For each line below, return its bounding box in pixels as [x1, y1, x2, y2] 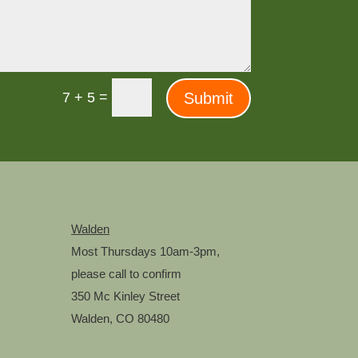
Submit [183, 89, 233, 107]
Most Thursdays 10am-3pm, [71, 245, 221, 259]
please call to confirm [71, 267, 182, 281]
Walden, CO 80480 [71, 312, 170, 326]
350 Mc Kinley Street [71, 289, 181, 304]
